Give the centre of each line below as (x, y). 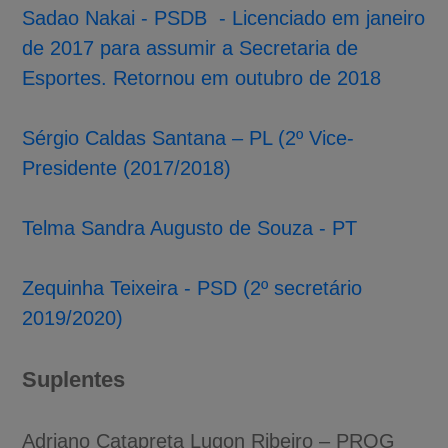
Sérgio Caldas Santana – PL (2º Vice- (188, 137)
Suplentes (74, 379)
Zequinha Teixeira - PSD (130, 287)
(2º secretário (300, 287)
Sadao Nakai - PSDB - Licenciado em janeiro (224, 17)
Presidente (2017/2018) (127, 167)
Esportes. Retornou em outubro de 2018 (202, 77)
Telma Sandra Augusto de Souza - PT (190, 227)
